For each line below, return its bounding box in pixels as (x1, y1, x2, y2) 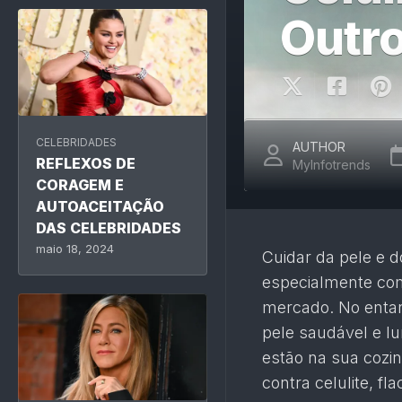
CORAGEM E (36, 175, 124, 194)
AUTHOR (293, 139, 345, 154)
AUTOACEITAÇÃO (36, 197, 164, 215)
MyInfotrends (293, 157, 371, 172)
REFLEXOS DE (36, 153, 135, 172)
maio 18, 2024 (36, 240, 114, 256)
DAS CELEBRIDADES (36, 218, 181, 237)
